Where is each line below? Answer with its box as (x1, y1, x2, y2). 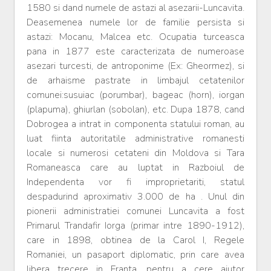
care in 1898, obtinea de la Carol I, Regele (27, 233, 244, 247)
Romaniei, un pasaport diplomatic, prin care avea (27, 248, 244, 262)
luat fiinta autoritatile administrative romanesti (27, 132, 244, 146)
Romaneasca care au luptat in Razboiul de (27, 161, 244, 175)
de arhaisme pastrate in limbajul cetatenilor (27, 74, 244, 88)
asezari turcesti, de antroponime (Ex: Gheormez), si (27, 59, 244, 73)
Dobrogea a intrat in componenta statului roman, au (27, 117, 244, 131)
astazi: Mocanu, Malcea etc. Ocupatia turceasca (27, 30, 244, 44)
